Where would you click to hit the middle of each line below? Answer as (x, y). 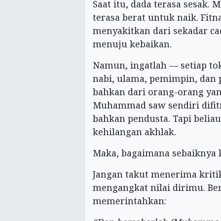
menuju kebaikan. (132, 44)
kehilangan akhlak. (134, 131)
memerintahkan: (129, 201)
